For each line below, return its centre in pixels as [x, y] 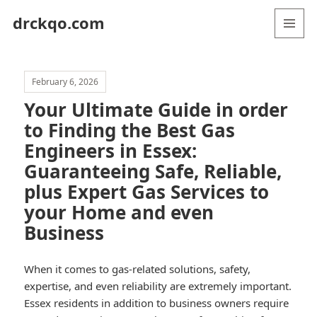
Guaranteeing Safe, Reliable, [153, 172]
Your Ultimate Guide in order [156, 110]
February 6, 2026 [65, 82]
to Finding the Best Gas [130, 131]
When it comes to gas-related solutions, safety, [138, 269]
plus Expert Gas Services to [147, 192]
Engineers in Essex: [111, 151]
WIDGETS [295, 67]
